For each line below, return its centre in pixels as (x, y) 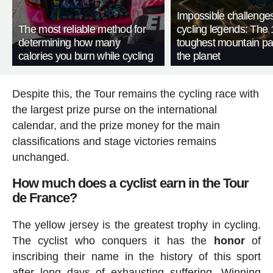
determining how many (69, 43)
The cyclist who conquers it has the (113, 240)
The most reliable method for (82, 30)
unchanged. (41, 158)
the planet (198, 56)
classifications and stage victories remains (114, 142)
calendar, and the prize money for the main (116, 126)
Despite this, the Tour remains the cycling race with (135, 94)
